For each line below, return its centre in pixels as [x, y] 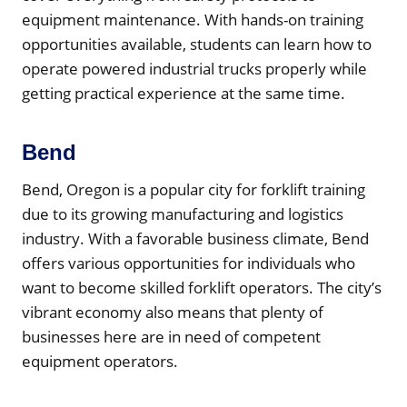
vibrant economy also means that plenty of [173, 312]
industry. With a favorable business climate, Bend [195, 238]
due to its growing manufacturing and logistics [183, 213]
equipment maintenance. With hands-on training [193, 19]
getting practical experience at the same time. [184, 93]
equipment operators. [100, 361]
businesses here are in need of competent [171, 336]
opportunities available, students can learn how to [197, 44]
